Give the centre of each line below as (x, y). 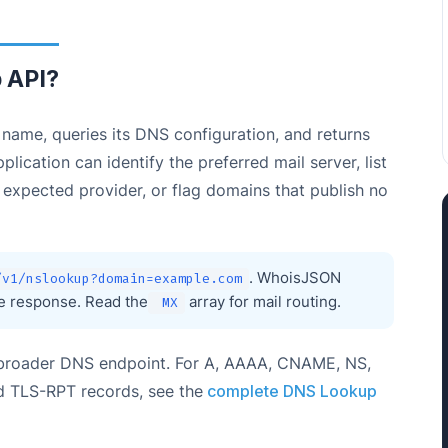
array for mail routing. (262, 302)
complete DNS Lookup (290, 390)
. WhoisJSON (294, 278)
